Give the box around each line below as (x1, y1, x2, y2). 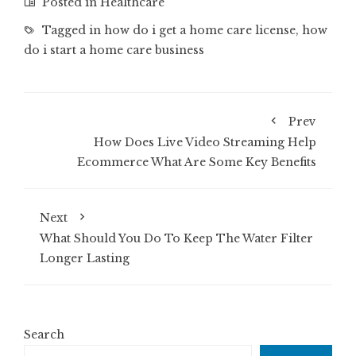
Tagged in (39, 22, 104, 37)
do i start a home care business (24, 42, 204, 57)
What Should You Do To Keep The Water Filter (40, 230, 313, 246)
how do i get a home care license (104, 22, 296, 37)
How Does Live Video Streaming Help (94, 134, 316, 149)
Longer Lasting (40, 250, 130, 265)
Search (24, 327, 64, 342)
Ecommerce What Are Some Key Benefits (77, 154, 316, 169)
